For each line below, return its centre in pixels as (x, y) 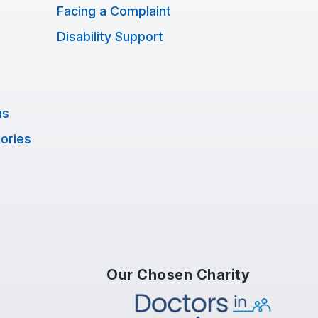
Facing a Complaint (114, 11)
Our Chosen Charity (179, 275)
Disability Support (110, 37)
